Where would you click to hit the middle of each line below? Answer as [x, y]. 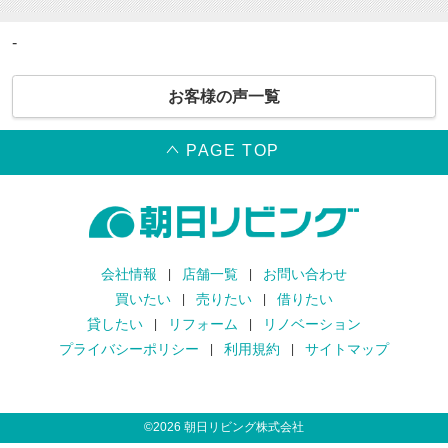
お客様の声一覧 [224, 97]
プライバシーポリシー [129, 349]
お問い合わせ [305, 274]
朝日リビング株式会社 [242, 427]
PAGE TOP [233, 151]
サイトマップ [347, 349]
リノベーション [312, 324]
